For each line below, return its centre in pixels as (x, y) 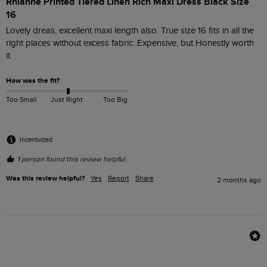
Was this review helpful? (45, 179)
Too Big (115, 100)
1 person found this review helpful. (72, 159)
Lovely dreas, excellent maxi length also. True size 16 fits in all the (130, 30)
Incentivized (36, 139)
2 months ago (239, 180)
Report (119, 178)
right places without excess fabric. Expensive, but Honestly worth (130, 43)
